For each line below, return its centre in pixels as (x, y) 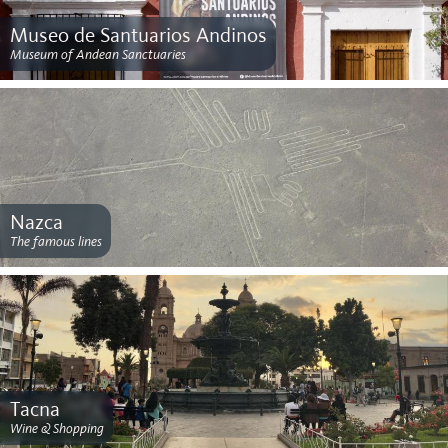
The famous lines (55, 240)
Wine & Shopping (56, 427)
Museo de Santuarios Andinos (138, 35)
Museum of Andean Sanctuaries (97, 53)
